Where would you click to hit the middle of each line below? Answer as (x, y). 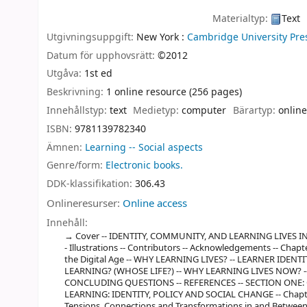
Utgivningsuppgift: (91, 37)
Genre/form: (76, 166)
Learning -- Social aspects (144, 147)
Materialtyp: (242, 19)
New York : (160, 37)
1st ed (98, 74)
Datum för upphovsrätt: (102, 56)
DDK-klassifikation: (91, 184)
